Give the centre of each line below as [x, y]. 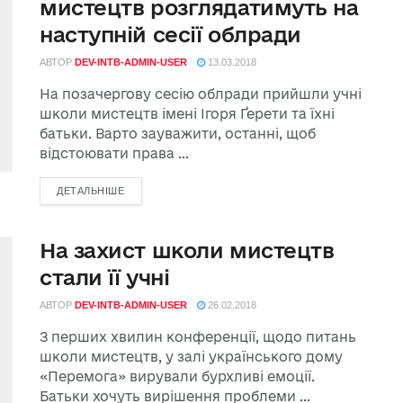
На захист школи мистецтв [187, 251]
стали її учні [105, 278]
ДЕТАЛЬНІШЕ [91, 191]
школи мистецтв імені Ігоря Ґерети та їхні [187, 114]
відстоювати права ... [114, 154]
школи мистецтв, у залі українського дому [191, 357]
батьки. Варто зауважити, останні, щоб [178, 134]
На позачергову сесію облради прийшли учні [201, 94]
